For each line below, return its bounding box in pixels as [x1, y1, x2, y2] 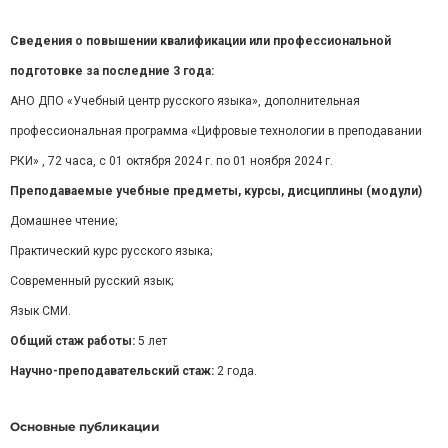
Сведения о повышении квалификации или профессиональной [10, 34, 391, 49]
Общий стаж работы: [10, 334, 138, 349]
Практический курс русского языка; [10, 244, 212, 259]
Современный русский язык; [10, 274, 173, 289]
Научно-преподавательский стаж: [10, 364, 214, 379]
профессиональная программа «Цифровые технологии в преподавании [10, 124, 422, 139]
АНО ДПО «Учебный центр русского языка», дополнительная [10, 94, 360, 109]
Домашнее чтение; [10, 214, 117, 229]
